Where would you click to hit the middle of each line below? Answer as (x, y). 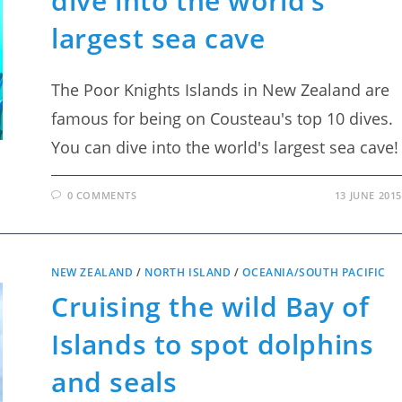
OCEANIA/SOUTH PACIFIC (315, 272)
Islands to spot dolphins (213, 344)
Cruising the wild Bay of (210, 306)
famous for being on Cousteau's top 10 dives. (223, 118)
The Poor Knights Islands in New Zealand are (221, 90)
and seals (114, 382)
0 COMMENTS (102, 195)
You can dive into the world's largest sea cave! (225, 147)
